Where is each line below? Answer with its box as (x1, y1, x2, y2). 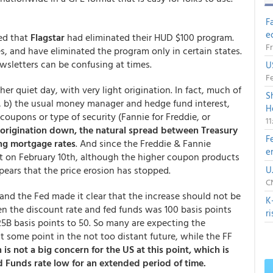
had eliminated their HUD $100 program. (65, 30, 234, 44)
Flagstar (30, 30, 65, 44)
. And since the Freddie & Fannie (76, 136, 211, 151)
